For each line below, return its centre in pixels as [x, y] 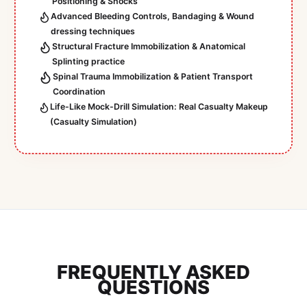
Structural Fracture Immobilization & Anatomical [148, 47]
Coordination [79, 92]
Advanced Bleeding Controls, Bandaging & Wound [153, 16]
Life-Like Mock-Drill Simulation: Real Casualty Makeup [159, 107]
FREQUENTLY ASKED [153, 272]
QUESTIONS [153, 287]
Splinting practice [88, 62]
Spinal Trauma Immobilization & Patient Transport [152, 77]
